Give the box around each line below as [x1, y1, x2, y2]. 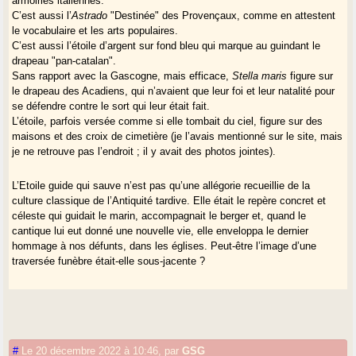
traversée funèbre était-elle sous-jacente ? [12, 255, 206, 268]
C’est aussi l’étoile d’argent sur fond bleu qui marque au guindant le [12, 40, 321, 52]
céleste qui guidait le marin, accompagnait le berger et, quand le [12, 210, 307, 222]
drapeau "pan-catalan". [12, 55, 117, 68]
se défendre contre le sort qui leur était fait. [12, 100, 211, 113]
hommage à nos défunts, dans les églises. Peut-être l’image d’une [12, 240, 317, 253]
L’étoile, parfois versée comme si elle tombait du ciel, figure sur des [12, 115, 323, 128]
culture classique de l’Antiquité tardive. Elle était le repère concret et [12, 195, 327, 207]
